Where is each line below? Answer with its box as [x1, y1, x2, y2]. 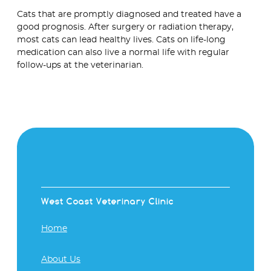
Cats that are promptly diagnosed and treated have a [17, 10, 241, 19]
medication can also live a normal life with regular [17, 48, 229, 57]
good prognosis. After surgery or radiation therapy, [17, 23, 233, 32]
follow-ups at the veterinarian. [17, 61, 143, 70]
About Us [41, 255, 80, 264]
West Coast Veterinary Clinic [41, 195, 174, 207]
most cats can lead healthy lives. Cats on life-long [17, 36, 226, 45]
